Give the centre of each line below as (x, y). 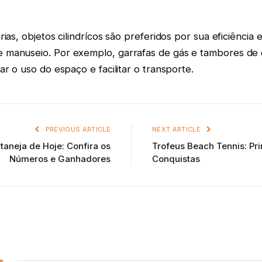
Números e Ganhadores (60, 158)
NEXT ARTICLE (177, 129)
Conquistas (176, 158)
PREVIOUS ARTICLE (77, 129)
